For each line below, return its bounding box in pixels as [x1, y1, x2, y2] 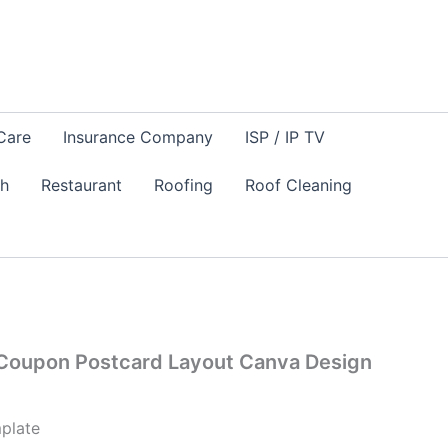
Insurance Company [63, 127, 214, 147]
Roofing [153, 175, 213, 195]
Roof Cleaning [244, 175, 352, 195]
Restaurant [40, 175, 122, 195]
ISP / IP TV [245, 127, 326, 147]
